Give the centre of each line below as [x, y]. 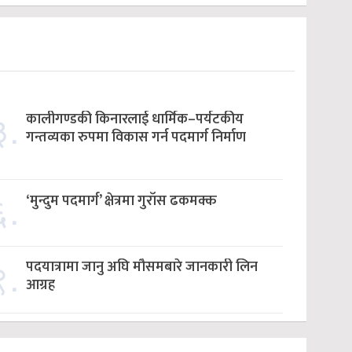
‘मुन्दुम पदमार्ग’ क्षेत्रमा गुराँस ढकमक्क [121, 201]
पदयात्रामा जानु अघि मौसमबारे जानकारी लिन [141, 267]
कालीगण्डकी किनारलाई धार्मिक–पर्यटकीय [134, 119]
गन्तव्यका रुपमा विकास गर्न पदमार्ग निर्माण [136, 137]
